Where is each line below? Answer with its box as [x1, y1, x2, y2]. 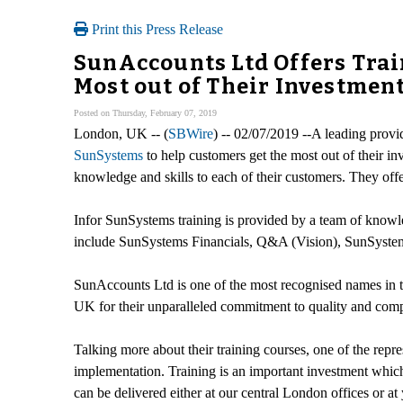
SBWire [168, 125, 213, 141]
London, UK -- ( [74, 125, 168, 141]
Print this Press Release [88, 22, 223, 37]
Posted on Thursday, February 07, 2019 [74, 107, 217, 118]
